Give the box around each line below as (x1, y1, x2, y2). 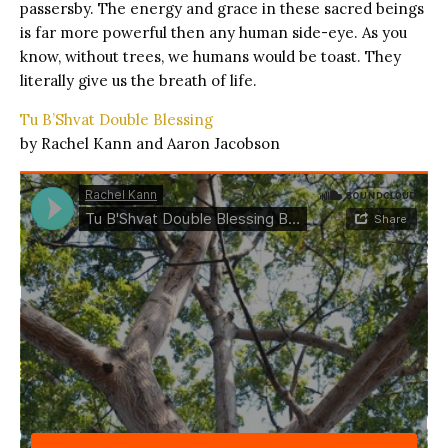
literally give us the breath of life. (20, 70, 257, 90)
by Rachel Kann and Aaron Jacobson (20, 133, 280, 153)
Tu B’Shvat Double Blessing (20, 109, 213, 129)
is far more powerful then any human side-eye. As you (20, 22, 407, 42)
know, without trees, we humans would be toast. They (20, 46, 401, 66)
